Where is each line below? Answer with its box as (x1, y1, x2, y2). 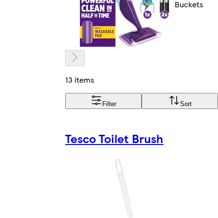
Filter (102, 100, 116, 108)
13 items (65, 73, 94, 85)
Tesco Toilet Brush (65, 129, 163, 146)
